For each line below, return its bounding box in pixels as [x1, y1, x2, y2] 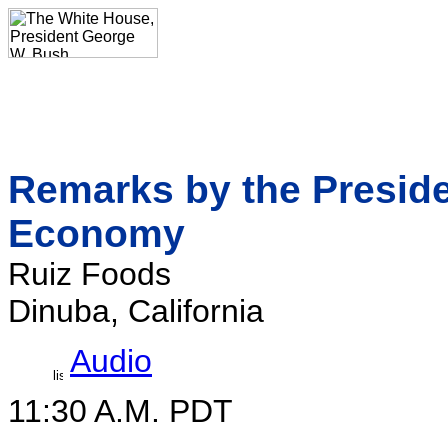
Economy [8, 212, 185, 255]
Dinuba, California [8, 293, 264, 329]
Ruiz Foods [8, 256, 171, 292]
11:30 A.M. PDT [8, 393, 233, 429]
